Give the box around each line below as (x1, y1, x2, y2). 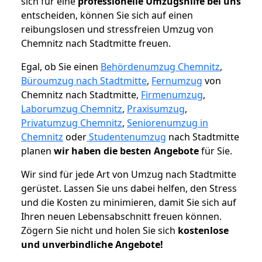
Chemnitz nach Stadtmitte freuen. (21, 37, 171, 50)
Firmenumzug (141, 88, 203, 102)
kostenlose (178, 224, 229, 237)
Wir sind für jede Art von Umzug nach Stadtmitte (21, 168, 236, 181)
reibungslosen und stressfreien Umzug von (21, 23, 213, 36)
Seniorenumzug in (127, 116, 208, 130)
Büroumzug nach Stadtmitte (21, 74, 147, 88)
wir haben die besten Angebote (54, 144, 199, 158)
